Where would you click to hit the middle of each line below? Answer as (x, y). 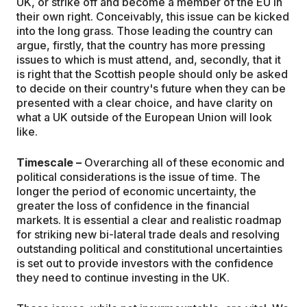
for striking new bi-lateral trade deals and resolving (148, 235)
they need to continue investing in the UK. (123, 278)
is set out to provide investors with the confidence (145, 263)
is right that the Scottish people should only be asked (152, 74)
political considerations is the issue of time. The (138, 177)
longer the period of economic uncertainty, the (136, 192)
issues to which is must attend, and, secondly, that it (149, 60)
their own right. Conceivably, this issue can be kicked (153, 17)
